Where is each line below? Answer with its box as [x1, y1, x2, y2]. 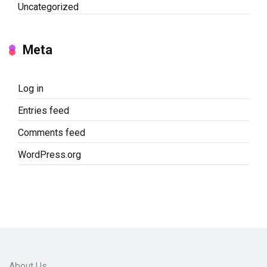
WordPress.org [18, 149, 81, 161]
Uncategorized [18, 1, 79, 13]
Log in [18, 83, 44, 95]
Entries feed [18, 105, 69, 117]
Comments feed [18, 127, 85, 139]
